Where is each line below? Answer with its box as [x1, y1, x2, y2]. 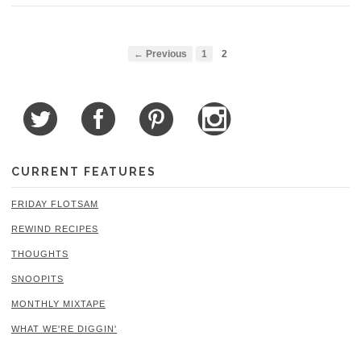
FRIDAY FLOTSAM [11, 198, 98, 209]
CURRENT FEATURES [11, 165, 156, 179]
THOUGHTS [11, 248, 68, 259]
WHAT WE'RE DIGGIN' [11, 323, 117, 334]
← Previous [134, 48, 187, 60]
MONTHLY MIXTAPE [11, 298, 106, 309]
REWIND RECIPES [11, 223, 98, 234]
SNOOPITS [11, 273, 64, 284]
